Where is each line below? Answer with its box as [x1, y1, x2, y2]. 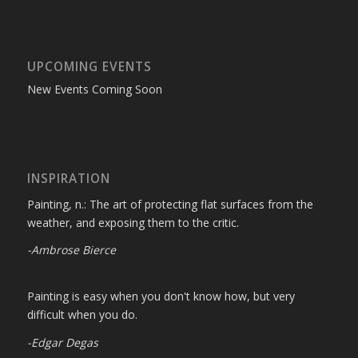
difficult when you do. [26, 307, 137, 323]
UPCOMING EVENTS [26, 58, 152, 75]
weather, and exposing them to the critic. [26, 214, 239, 230]
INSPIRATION [26, 169, 110, 187]
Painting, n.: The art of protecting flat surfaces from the [26, 196, 313, 212]
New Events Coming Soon [26, 81, 162, 97]
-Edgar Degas [26, 335, 98, 351]
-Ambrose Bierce [26, 242, 116, 258]
